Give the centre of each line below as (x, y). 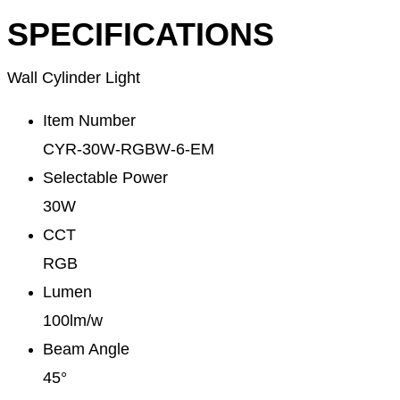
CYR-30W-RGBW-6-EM (129, 150)
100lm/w (73, 321)
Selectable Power (105, 178)
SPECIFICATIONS (141, 35)
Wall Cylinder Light (74, 78)
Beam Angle (86, 350)
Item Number (89, 121)
